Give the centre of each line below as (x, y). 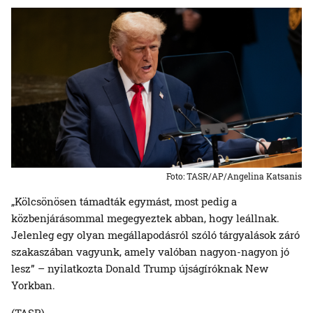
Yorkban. (33, 285)
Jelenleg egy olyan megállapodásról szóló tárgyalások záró (155, 234)
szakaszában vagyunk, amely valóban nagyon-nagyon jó (150, 251)
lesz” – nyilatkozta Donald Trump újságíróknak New (140, 268)
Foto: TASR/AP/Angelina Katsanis (234, 176)
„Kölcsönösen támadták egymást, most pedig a (16, 201)
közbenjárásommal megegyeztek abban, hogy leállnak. (145, 218)
